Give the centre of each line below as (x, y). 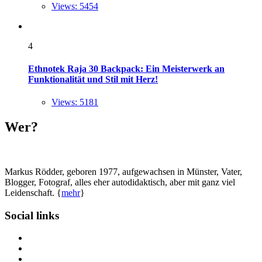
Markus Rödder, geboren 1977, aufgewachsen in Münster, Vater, (123, 171)
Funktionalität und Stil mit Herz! (93, 79)
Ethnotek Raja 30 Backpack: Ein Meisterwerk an (126, 68)
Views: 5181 (75, 102)
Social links (32, 215)
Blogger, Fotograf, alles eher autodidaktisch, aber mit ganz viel (120, 182)
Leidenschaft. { (33, 192)
